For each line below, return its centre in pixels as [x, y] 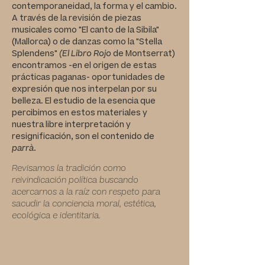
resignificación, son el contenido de [83, 137]
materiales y [122, 113]
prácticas [31, 77]
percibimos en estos [54, 113]
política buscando [104, 180]
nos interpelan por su [114, 89]
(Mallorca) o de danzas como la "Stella [87, 42]
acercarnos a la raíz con [59, 192]
